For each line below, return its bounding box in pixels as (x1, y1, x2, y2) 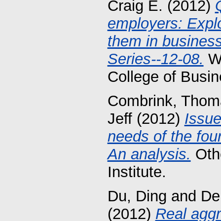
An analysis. (107, 146, 191, 163)
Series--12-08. (107, 50, 204, 68)
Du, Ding (107, 187, 167, 205)
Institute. (107, 163, 166, 181)
